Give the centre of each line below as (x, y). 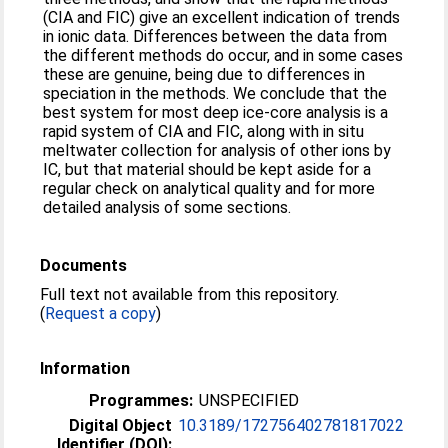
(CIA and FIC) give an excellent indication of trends (222, 17)
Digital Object (121, 425)
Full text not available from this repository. (190, 294)
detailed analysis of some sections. (167, 207)
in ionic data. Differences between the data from (215, 36)
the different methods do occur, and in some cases (223, 55)
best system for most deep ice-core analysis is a (216, 112)
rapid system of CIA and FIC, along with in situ (204, 131)
